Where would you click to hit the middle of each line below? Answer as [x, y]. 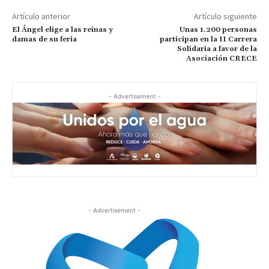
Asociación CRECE [221, 58]
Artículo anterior [41, 16]
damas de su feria [44, 39]
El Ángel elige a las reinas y [62, 29]
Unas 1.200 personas [218, 29]
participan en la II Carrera [208, 39]
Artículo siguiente [225, 16]
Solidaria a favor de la [217, 49]
